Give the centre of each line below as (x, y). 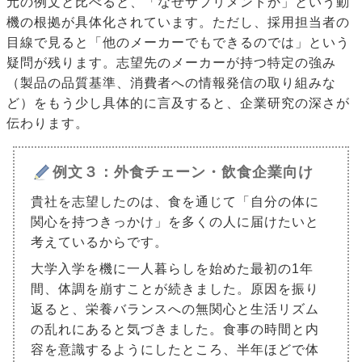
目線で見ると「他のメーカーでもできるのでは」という (178, 43)
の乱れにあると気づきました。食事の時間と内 (175, 330)
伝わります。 (48, 124)
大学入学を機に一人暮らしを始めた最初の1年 (172, 269)
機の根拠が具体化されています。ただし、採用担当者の (178, 23)
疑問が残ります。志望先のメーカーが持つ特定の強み (171, 63)
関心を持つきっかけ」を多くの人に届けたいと (175, 222)
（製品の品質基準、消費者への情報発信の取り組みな (171, 83)
